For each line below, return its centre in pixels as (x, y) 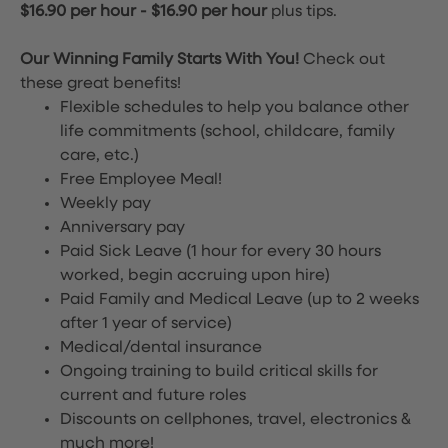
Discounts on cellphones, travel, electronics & (235, 420)
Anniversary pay (122, 228)
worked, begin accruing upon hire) (195, 276)
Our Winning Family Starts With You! (161, 60)
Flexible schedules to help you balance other (234, 108)
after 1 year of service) (146, 324)
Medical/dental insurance (161, 348)
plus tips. (304, 12)
